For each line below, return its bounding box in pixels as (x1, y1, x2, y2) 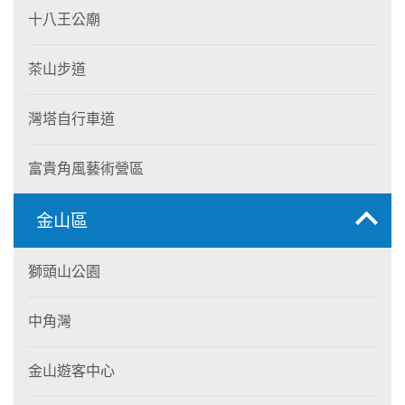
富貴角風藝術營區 (28, 160, 144, 176)
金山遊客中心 (28, 363, 115, 379)
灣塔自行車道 (28, 110, 115, 127)
